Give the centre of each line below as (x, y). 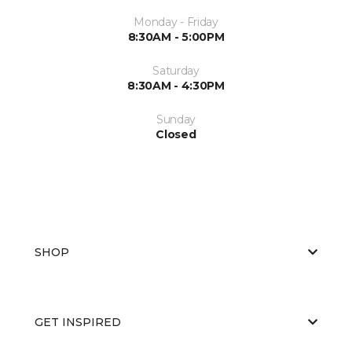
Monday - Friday (176, 22)
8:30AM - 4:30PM (176, 85)
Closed (176, 134)
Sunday (176, 119)
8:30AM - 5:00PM (176, 37)
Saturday (176, 70)
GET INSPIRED (78, 322)
